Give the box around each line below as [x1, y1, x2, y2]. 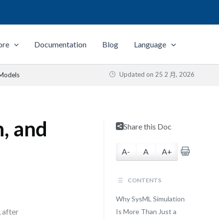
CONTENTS [126, 176, 161, 184]
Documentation [34, 40, 87, 49]
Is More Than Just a [115, 207, 176, 216]
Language [134, 40, 167, 49]
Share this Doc [123, 122, 172, 131]
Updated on [118, 70, 155, 78]
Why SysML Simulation [115, 195, 185, 203]
